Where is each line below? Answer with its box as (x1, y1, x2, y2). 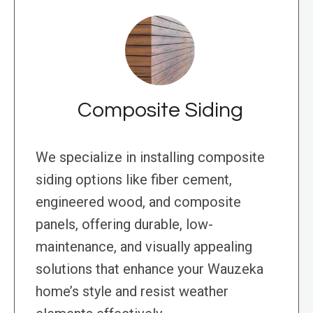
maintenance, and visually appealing (36, 238, 252, 256)
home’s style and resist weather (36, 283, 228, 300)
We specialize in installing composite (36, 149, 265, 166)
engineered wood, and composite (36, 194, 241, 211)
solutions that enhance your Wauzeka (36, 261, 263, 278)
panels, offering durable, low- (36, 216, 213, 233)
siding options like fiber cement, (36, 171, 232, 189)
